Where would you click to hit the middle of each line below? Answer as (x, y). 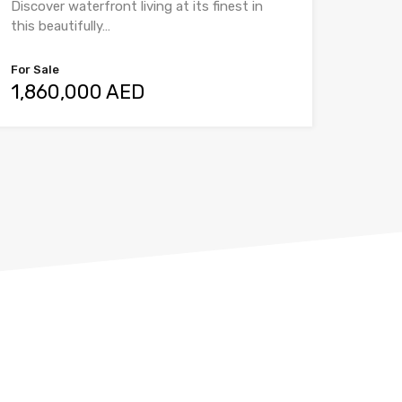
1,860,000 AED (77, 92)
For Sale (35, 70)
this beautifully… (60, 26)
